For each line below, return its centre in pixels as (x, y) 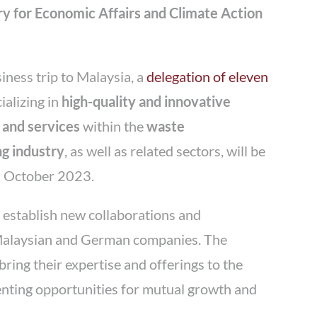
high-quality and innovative (146, 101)
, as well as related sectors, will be (165, 150)
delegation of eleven (208, 76)
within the (114, 126)
